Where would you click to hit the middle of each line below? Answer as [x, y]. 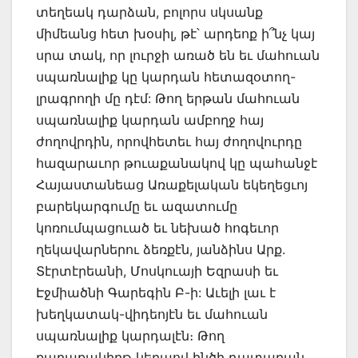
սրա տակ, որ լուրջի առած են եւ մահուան [178, 56]
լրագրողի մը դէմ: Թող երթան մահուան [168, 99]
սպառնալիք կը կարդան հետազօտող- [166, 77]
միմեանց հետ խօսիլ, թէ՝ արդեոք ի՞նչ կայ [175, 34]
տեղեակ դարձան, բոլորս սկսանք [149, 12]
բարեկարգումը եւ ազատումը [137, 207]
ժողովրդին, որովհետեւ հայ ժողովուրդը [169, 142]
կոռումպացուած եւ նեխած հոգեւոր [157, 228]
